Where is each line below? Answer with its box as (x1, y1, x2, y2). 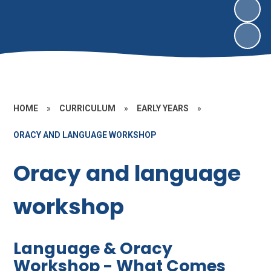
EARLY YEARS (137, 103, 189, 113)
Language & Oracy (13, 237, 173, 260)
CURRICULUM (59, 103, 116, 113)
